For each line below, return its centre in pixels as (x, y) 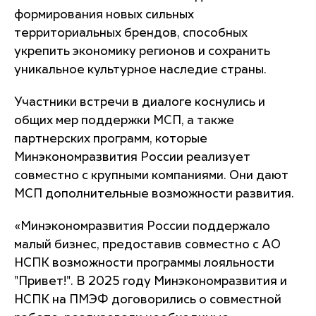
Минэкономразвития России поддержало (145, 226)
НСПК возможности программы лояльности (144, 263)
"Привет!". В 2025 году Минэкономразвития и (151, 281)
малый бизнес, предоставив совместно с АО (147, 245)
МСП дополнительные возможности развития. (154, 194)
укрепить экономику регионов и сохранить (142, 51)
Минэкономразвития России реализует (132, 157)
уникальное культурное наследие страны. (140, 70)
